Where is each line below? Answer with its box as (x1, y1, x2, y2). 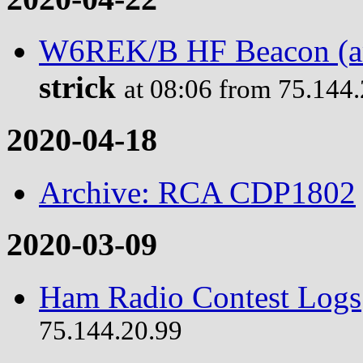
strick (39, 70, 116, 105)
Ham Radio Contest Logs (39, 280, 361, 315)
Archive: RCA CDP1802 (39, 174, 356, 210)
